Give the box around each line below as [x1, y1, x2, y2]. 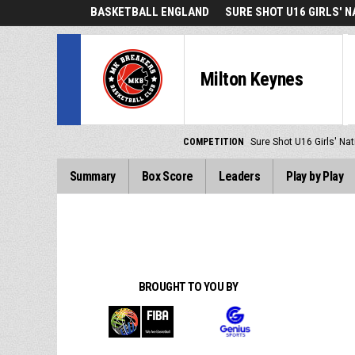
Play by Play [286, 169, 344, 184]
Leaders [219, 169, 261, 184]
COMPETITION [182, 136, 244, 147]
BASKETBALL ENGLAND [90, 5, 209, 19]
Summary [70, 169, 116, 184]
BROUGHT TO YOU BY [138, 280, 239, 295]
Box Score [141, 169, 193, 184]
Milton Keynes [200, 68, 303, 90]
